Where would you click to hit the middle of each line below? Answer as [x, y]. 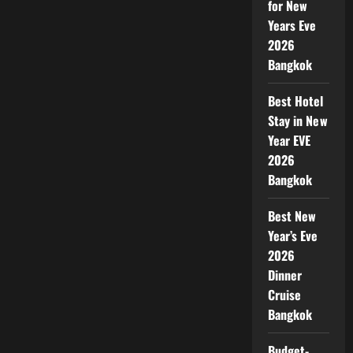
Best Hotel [295, 100]
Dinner [285, 275]
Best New [292, 216]
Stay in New [297, 120]
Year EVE [289, 140]
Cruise [284, 294]
